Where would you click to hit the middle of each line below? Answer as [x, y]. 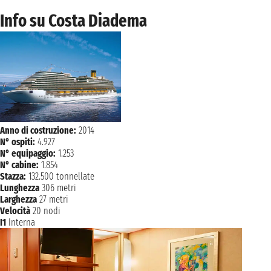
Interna [22, 222]
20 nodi [47, 211]
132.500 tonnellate [61, 176]
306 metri [59, 188]
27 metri [54, 199]
